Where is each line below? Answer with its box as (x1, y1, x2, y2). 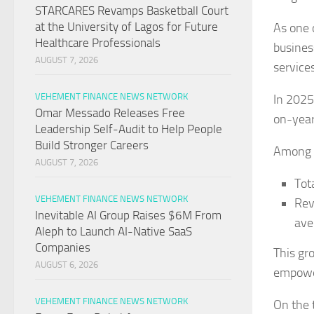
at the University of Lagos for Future (35, 20, 218, 34)
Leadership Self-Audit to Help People (35, 122, 222, 137)
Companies (35, 240, 90, 255)
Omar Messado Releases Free (35, 106, 185, 121)
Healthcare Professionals (35, 36, 161, 50)
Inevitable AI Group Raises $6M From (35, 208, 221, 223)
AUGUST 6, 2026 (35, 259, 98, 271)
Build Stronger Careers (35, 138, 149, 153)
